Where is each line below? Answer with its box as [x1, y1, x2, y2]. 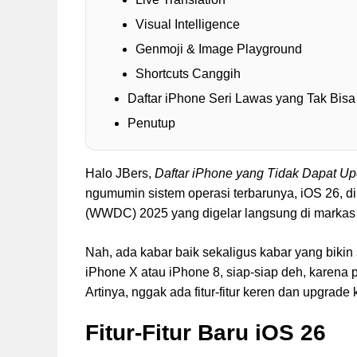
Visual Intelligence [135, 18, 240, 32]
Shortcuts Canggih [135, 67, 241, 81]
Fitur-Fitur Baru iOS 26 [85, 320, 326, 346]
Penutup [127, 116, 175, 131]
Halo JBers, [85, 167, 155, 181]
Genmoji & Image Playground [135, 42, 302, 57]
